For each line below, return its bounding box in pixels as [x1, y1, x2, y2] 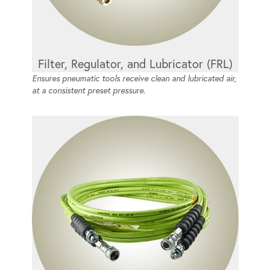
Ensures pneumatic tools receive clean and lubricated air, [31, 73, 236, 84]
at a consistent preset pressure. [31, 85, 145, 96]
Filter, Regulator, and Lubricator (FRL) [37, 56, 233, 71]
